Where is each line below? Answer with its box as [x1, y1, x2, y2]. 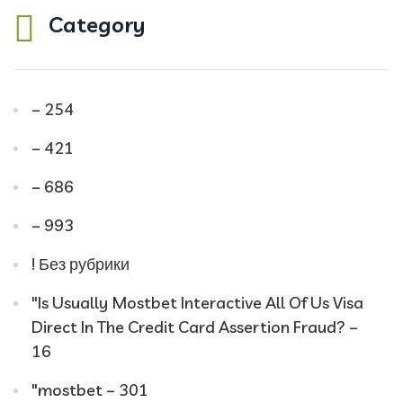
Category [49, 10, 146, 38]
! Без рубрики [31, 253, 130, 274]
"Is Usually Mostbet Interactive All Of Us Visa [31, 291, 363, 313]
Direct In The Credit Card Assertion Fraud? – [31, 316, 358, 337]
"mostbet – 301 [31, 379, 148, 400]
